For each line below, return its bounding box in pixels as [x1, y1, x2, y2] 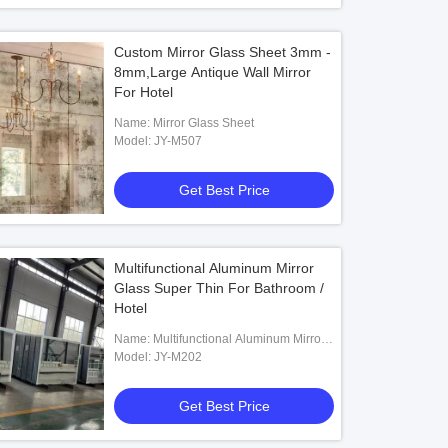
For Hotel [114, 84, 174, 100]
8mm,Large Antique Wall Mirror [114, 64, 312, 80]
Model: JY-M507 [154, 134, 203, 148]
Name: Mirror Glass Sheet [153, 116, 255, 130]
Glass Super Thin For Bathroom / [114, 280, 325, 296]
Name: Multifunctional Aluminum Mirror [114, 332, 154, 346]
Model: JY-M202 [154, 350, 203, 364]
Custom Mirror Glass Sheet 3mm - [114, 44, 332, 60]
